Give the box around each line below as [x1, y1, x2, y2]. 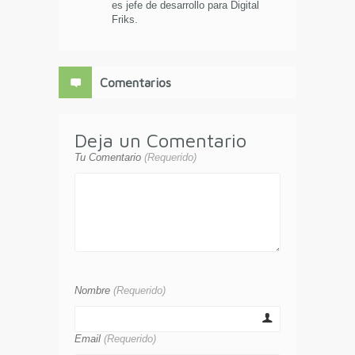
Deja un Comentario [74, 129, 246, 152]
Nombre [74, 284, 113, 297]
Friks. [111, 13, 138, 26]
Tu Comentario [74, 151, 144, 164]
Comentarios [100, 75, 172, 90]
